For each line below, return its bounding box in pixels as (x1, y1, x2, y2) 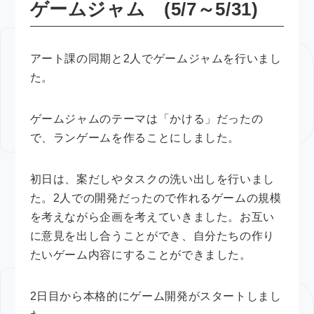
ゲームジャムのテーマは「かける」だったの (29, 112, 264, 125)
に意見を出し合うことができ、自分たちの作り (29, 229, 275, 242)
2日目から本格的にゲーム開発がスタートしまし (29, 289, 282, 302)
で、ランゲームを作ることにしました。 (29, 131, 240, 144)
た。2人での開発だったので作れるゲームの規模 (29, 191, 282, 204)
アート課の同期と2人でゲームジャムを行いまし (29, 52, 282, 64)
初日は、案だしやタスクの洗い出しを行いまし (29, 172, 275, 185)
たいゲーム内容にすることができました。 (29, 248, 252, 261)
